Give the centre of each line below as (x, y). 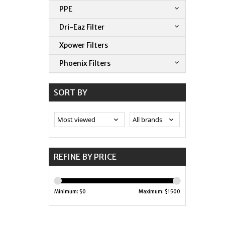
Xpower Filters (84, 45)
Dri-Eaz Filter (82, 27)
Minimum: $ (68, 191)
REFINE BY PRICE (85, 156)
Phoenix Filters (85, 63)
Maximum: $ (153, 191)
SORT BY (71, 92)
